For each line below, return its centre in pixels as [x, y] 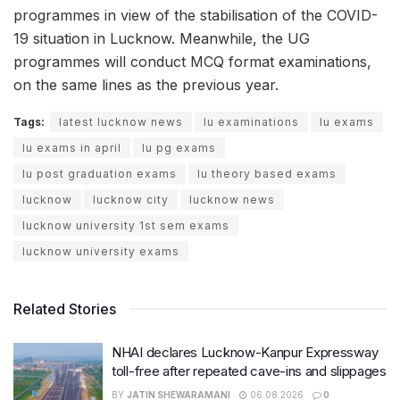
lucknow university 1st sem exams [126, 226]
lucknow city [131, 200]
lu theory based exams [267, 174]
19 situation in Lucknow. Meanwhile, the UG [162, 39]
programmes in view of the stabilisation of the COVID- [196, 16]
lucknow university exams [101, 252]
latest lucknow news [121, 122]
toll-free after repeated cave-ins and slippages [249, 371]
